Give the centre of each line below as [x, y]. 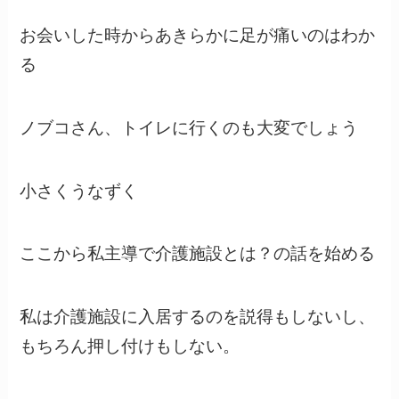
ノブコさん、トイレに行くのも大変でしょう [189, 126]
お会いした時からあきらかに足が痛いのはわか [198, 34]
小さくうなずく [79, 189]
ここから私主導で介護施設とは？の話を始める [198, 252]
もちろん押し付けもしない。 [130, 344]
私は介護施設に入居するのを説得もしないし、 [198, 314]
